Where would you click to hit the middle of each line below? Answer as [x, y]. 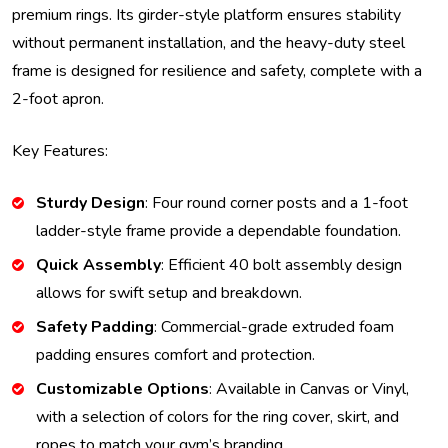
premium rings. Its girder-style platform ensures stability [206, 15]
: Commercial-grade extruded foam [274, 327]
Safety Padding [95, 327]
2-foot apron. [58, 99]
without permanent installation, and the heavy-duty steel [208, 43]
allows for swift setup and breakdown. [169, 293]
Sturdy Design [90, 203]
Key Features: [60, 151]
